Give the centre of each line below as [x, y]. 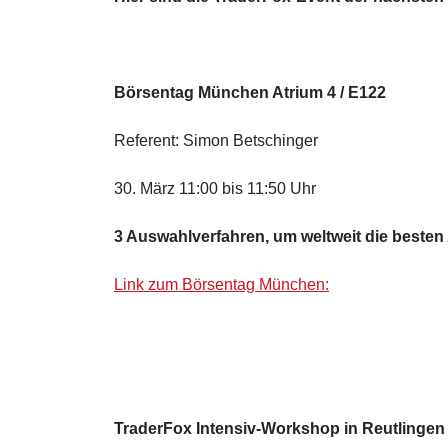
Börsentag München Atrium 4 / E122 [250, 92]
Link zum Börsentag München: [221, 284]
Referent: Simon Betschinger [216, 140]
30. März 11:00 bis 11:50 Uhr [215, 188]
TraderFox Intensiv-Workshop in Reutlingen [279, 428]
